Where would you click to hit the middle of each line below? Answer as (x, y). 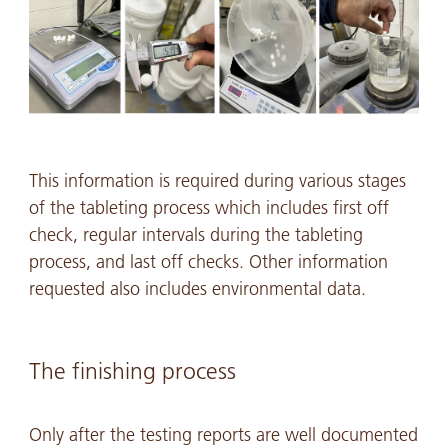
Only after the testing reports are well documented (223, 434)
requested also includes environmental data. (197, 288)
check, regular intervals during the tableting (195, 234)
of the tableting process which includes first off (208, 207)
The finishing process (132, 371)
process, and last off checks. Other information (208, 261)
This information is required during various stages (217, 180)
